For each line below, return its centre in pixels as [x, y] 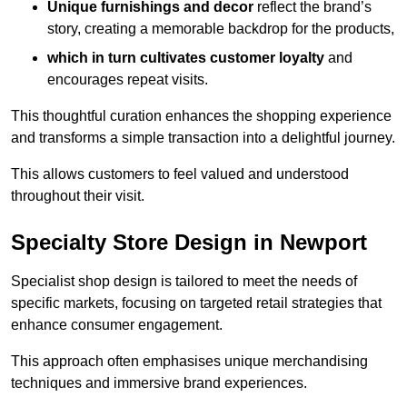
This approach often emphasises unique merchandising [189, 361]
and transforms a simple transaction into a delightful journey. [203, 137]
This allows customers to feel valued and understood [180, 174]
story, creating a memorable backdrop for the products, [221, 28]
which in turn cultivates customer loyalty [186, 57]
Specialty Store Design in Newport [189, 242]
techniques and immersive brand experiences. [159, 382]
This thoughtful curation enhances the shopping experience [201, 115]
